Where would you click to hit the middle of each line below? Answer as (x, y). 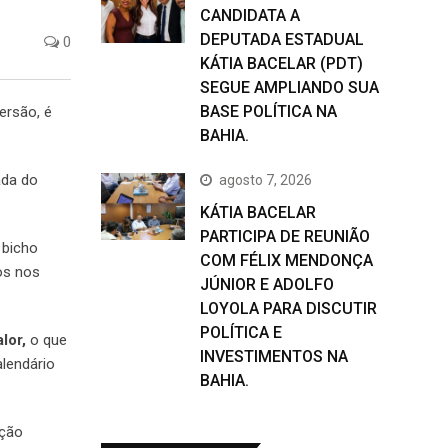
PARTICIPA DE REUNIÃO (285, 236)
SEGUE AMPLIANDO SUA (289, 87)
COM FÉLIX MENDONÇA (286, 260)
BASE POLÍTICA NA (268, 111)
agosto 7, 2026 (265, 180)
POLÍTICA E (241, 332)
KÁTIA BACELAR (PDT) (281, 63)
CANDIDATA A (250, 15)
